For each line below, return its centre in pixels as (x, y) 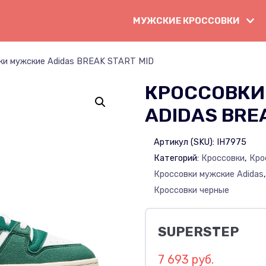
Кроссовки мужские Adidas (209, 174)
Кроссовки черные (192, 190)
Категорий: (178, 158)
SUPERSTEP (199, 232)
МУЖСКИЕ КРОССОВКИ (187, 20)
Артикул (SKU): (186, 142)
